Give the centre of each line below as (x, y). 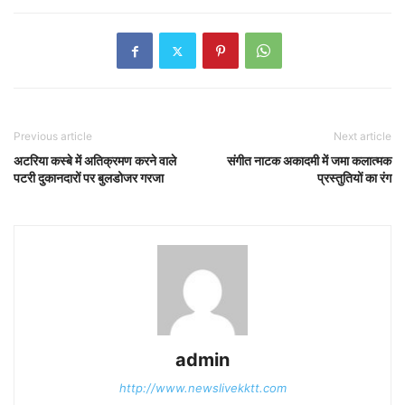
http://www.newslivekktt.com (202, 388)
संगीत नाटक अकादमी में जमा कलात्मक (309, 161)
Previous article (53, 137)
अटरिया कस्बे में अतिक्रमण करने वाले (95, 161)
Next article (363, 137)
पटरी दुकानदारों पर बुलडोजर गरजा (89, 178)
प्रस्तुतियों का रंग (354, 178)
